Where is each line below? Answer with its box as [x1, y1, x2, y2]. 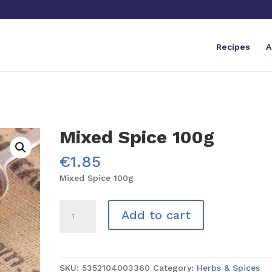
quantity [59, 243, 95, 253]
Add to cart [121, 208, 191, 222]
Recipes [216, 42, 250, 52]
